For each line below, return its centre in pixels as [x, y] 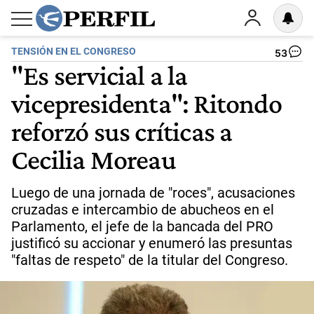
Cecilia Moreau [94, 159]
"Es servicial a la [100, 75]
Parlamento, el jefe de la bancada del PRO [142, 226]
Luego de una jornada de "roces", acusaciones [153, 193]
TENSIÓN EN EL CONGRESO [74, 52]
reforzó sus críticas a [122, 131]
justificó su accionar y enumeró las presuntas [152, 243]
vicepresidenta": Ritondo [146, 103]
